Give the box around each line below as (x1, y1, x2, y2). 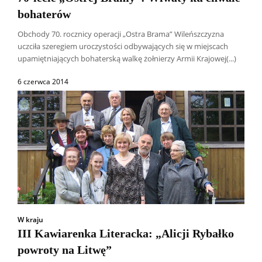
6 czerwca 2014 (18, 76, 68, 87)
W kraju (18, 214, 43, 225)
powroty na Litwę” (18, 243, 112, 256)
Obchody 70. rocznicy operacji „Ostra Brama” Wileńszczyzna (18, 28, 224, 39)
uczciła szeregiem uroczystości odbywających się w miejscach (18, 40, 228, 51)
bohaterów (18, 7, 71, 20)
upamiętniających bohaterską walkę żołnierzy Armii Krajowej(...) (18, 53, 236, 64)
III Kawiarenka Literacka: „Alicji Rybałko (18, 226, 234, 240)
